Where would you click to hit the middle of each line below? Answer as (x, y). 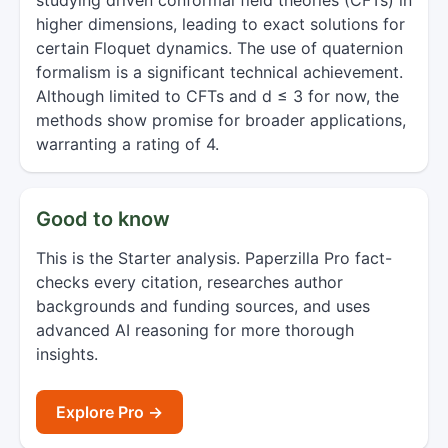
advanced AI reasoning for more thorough (195, 330)
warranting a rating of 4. (127, 144)
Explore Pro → (109, 412)
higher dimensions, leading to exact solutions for (220, 24)
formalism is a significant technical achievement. (219, 72)
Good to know (103, 219)
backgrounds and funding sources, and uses (203, 306)
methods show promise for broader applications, (221, 120)
